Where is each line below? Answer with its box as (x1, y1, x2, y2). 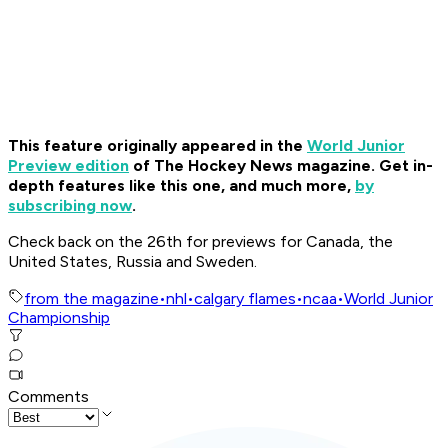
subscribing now (8, 196, 132, 216)
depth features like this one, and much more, (8, 176, 355, 196)
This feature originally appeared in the (8, 136, 307, 156)
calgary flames (194, 289, 296, 309)
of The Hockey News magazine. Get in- (129, 156, 433, 176)
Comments (8, 387, 89, 407)
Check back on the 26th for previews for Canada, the (8, 232, 393, 252)
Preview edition (8, 156, 129, 176)
